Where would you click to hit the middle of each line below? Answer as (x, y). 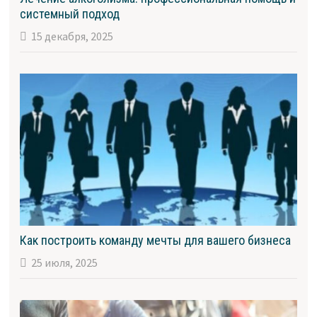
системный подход (69, 14)
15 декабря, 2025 (72, 36)
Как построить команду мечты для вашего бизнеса (155, 241)
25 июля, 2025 (64, 263)
